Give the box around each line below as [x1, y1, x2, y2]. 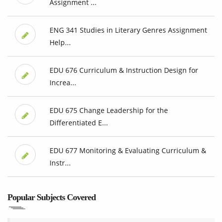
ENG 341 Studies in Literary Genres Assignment [49, 25, 207, 35]
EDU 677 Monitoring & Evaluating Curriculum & [49, 146, 206, 156]
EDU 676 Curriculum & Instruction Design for [49, 65, 198, 75]
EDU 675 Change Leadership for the [49, 106, 168, 115]
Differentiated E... [49, 118, 108, 128]
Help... [49, 38, 71, 48]
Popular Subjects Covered [7, 192, 96, 203]
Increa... [49, 78, 76, 88]
